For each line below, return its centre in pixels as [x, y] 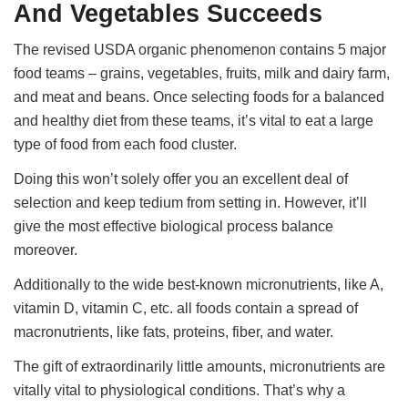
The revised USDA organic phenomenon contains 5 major [200, 50]
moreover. [46, 250]
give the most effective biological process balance [174, 226]
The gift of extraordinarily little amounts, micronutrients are [200, 366]
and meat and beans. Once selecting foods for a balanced [199, 97]
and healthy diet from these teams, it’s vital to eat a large [194, 121]
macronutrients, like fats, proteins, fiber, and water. [174, 331]
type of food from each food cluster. [126, 145]
